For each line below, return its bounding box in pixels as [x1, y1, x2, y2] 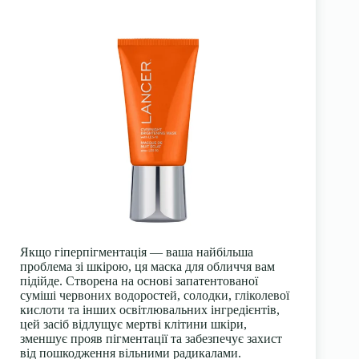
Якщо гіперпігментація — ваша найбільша [20, 245, 253, 260]
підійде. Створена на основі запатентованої [20, 274, 258, 288]
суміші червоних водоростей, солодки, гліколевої [20, 288, 289, 303]
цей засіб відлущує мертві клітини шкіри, [20, 317, 247, 332]
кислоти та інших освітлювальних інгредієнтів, [20, 303, 280, 317]
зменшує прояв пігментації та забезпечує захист [20, 332, 282, 346]
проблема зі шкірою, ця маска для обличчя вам [20, 260, 275, 274]
